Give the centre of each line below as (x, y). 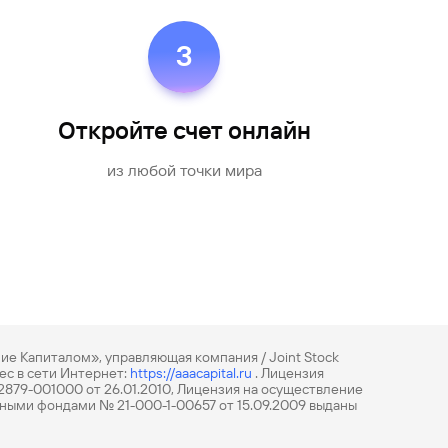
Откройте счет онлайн (184, 131)
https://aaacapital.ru (191, 373)
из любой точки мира (184, 170)
